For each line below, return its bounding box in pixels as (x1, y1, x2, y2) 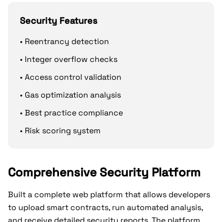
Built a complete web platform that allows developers (8, 189, 210, 200)
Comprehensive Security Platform (8, 165, 201, 180)
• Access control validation (20, 72, 121, 82)
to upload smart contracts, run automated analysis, (8, 202, 203, 213)
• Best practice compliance (20, 108, 123, 118)
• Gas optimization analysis (20, 90, 121, 100)
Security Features (20, 15, 97, 26)
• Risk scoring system (20, 125, 101, 136)
